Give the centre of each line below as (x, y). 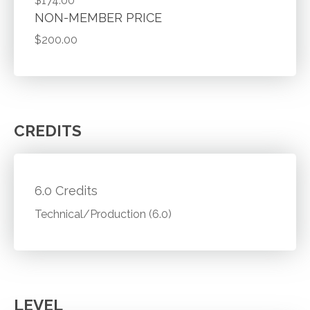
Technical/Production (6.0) (103, 214)
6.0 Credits (66, 191)
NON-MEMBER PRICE (99, 18)
